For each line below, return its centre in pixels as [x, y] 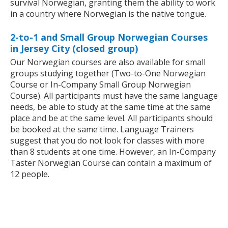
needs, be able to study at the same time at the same [110, 107]
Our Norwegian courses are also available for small [108, 62]
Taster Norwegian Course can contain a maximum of [111, 163]
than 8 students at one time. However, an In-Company [113, 152]
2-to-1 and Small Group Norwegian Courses [109, 37]
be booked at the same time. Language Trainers [102, 130]
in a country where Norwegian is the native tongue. [108, 14]
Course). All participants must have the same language [114, 96]
